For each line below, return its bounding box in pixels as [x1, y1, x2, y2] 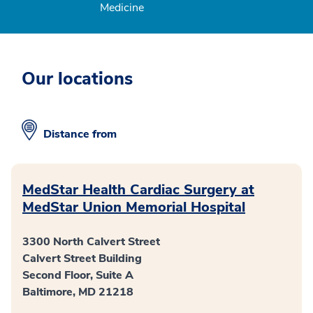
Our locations [22, 67, 133, 92]
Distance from [43, 126, 119, 143]
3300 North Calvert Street [22, 234, 160, 250]
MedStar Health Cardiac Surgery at [22, 180, 254, 200]
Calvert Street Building [22, 251, 142, 267]
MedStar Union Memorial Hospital [22, 198, 245, 217]
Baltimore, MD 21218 [22, 284, 133, 300]
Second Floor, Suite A [22, 268, 133, 284]
